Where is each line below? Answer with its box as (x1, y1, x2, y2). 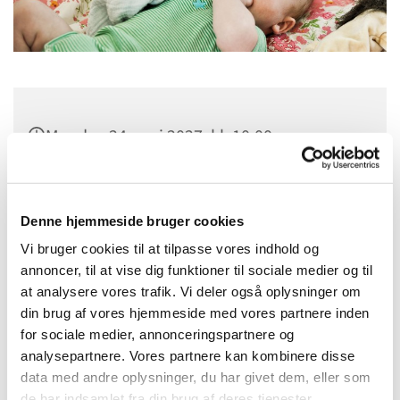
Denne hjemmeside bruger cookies (21, 212, 244, 229)
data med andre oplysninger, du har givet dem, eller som (21, 369, 371, 385)
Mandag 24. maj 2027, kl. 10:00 (46, 124, 272, 150)
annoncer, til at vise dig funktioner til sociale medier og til (21, 262, 372, 278)
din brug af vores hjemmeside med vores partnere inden (21, 304, 370, 321)
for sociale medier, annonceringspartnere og (21, 326, 295, 342)
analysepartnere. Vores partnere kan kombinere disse (21, 347, 355, 363)
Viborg (46, 199, 94, 225)
